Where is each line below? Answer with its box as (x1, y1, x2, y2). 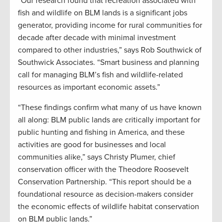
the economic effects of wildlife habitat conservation (18, 202, 199, 212)
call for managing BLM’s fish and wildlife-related (18, 70, 183, 80)
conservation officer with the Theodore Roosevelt (18, 165, 189, 175)
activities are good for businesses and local (18, 140, 166, 150)
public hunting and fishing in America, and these (18, 127, 185, 138)
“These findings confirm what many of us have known (18, 103, 202, 113)
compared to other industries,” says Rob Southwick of (18, 45, 202, 55)
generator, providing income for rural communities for (18, 20, 202, 31)
